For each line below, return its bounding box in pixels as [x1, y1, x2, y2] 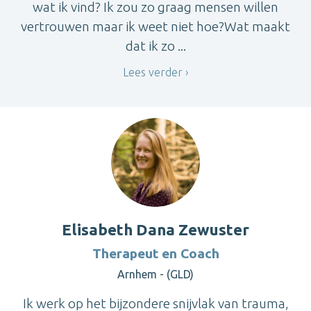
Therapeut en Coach [92, 246, 219, 262]
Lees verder [123, 65, 183, 78]
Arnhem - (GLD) [117, 268, 194, 281]
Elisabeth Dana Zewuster [62, 221, 249, 239]
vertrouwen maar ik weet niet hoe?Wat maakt [21, 19, 290, 35]
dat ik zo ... [125, 38, 186, 54]
